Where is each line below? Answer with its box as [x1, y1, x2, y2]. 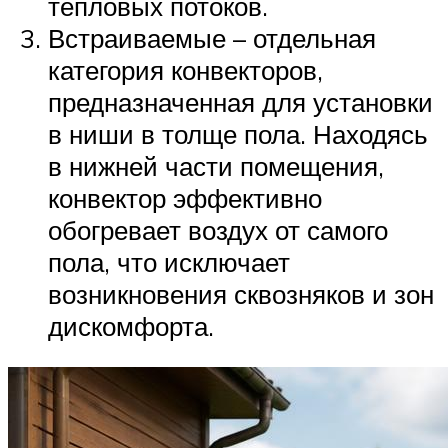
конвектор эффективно [48, 181, 322, 214]
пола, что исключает [48, 245, 290, 278]
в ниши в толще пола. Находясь [48, 117, 428, 150]
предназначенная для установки [48, 85, 433, 118]
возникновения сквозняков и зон [48, 277, 434, 310]
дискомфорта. [48, 309, 214, 342]
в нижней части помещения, [48, 149, 384, 182]
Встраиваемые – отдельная [48, 21, 376, 54]
